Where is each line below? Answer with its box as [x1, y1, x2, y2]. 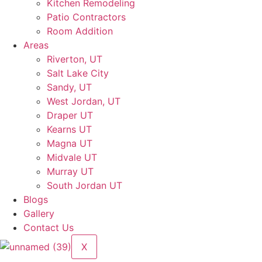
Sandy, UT [47, 81, 92, 93]
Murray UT [47, 166, 94, 177]
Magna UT [47, 137, 92, 149]
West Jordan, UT [47, 95, 120, 107]
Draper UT [47, 109, 93, 121]
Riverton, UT [47, 53, 102, 65]
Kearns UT [47, 123, 92, 135]
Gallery [23, 208, 54, 219]
